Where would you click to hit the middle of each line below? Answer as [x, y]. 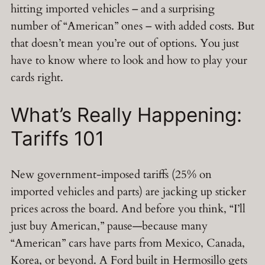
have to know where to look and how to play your [129, 60]
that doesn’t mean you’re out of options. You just [125, 43]
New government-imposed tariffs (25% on [111, 175]
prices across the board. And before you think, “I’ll [128, 209]
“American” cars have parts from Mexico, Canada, [128, 243]
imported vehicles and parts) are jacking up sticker [128, 192]
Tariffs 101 [57, 138]
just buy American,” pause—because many [109, 226]
